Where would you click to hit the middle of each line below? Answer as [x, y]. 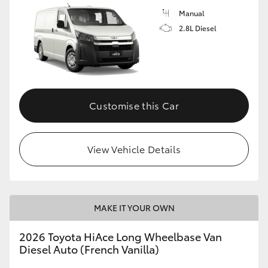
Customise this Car [134, 105]
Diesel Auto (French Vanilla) [89, 249]
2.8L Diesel [198, 28]
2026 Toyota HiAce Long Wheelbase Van [121, 236]
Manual [192, 13]
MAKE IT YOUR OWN [134, 207]
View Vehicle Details [134, 148]
